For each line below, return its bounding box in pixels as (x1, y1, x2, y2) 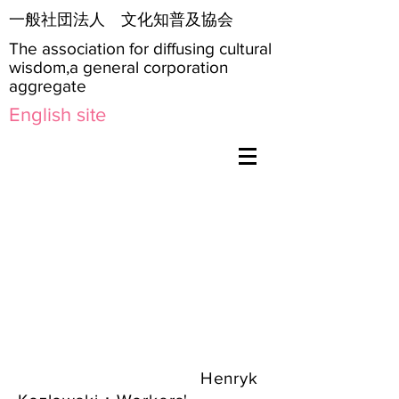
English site (9, 104, 106, 125)
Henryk (194, 369, 258, 387)
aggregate (9, 77, 86, 95)
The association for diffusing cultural (9, 39, 272, 58)
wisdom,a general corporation (9, 58, 228, 77)
